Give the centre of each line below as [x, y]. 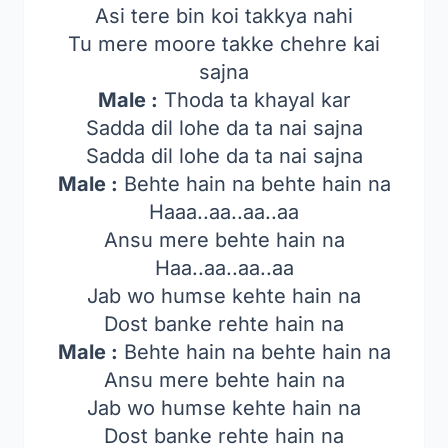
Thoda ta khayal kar [254, 100]
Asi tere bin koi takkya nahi [224, 16]
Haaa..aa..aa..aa [224, 212]
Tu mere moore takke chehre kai [224, 44]
